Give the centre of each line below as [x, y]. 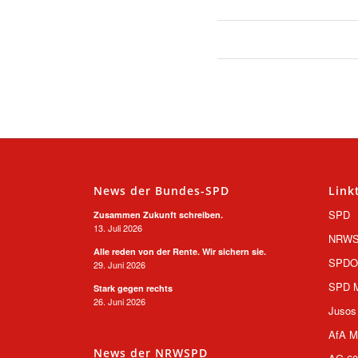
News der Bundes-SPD [162, 190]
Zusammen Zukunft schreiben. [159, 214]
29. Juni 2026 [120, 264]
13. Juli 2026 [118, 227]
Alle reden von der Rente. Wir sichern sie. [180, 251]
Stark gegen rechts [133, 288]
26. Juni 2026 [120, 301]
